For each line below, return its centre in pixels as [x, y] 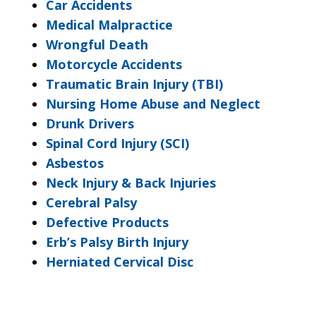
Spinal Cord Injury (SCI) [117, 144]
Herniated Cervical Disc [120, 262]
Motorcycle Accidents [114, 65]
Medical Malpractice [109, 25]
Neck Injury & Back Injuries [131, 183]
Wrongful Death [97, 45]
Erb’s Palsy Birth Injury [117, 242]
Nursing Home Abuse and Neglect [153, 104]
